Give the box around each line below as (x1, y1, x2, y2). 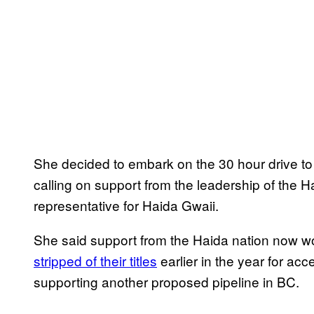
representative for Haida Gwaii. (34, 196, 219, 215)
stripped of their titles (34, 251, 157, 271)
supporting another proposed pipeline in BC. (34, 272, 299, 292)
